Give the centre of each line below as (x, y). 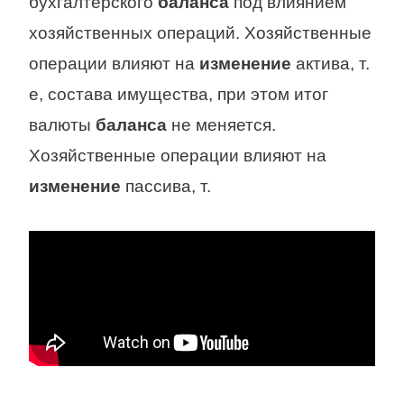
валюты (62, 124)
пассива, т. (166, 186)
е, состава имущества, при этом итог (179, 94)
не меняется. (221, 124)
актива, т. (331, 63)
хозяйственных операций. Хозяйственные (200, 32)
